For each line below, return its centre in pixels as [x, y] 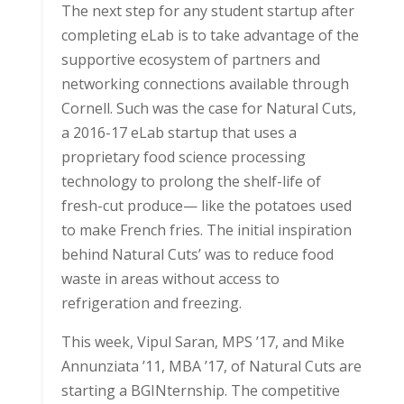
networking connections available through [205, 84]
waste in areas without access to [170, 279]
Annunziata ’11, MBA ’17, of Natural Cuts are [211, 366]
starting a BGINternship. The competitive [200, 390]
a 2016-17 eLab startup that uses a [179, 133]
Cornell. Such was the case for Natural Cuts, [208, 108]
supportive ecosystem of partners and [190, 60]
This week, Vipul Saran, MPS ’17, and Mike [202, 342]
